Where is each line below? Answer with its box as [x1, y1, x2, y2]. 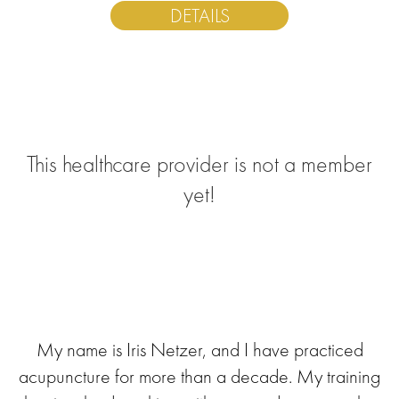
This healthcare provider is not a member [27, 149, 372, 179]
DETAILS [169, 3, 230, 28]
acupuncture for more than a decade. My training [19, 363, 380, 389]
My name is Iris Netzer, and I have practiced [36, 337, 363, 362]
